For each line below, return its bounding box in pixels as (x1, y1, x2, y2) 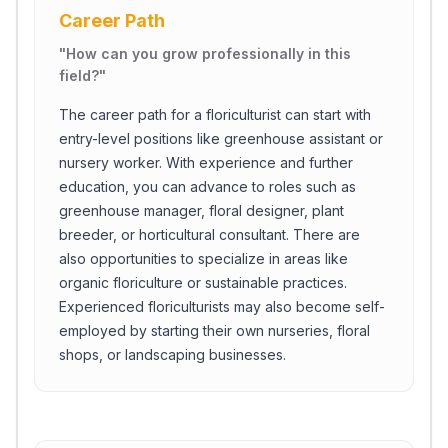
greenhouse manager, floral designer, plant (59, 202, 344, 219)
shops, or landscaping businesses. (59, 346, 286, 363)
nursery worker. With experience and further (59, 154, 353, 171)
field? (59, 67, 99, 84)
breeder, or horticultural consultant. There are (59, 226, 360, 243)
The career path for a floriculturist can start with (59, 106, 371, 123)
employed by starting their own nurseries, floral (59, 322, 370, 339)
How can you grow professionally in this (66, 45, 351, 62)
